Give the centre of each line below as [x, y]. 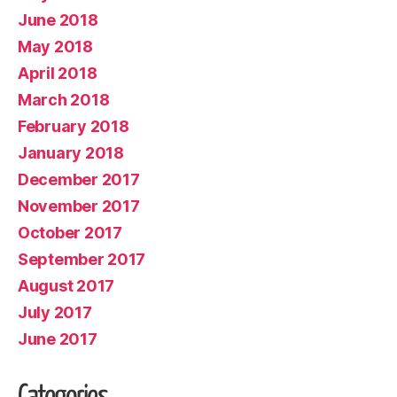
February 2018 [74, 126]
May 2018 [55, 46]
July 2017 [55, 312]
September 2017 [82, 259]
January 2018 [71, 152]
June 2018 [58, 19]
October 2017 [70, 232]
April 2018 [58, 73]
